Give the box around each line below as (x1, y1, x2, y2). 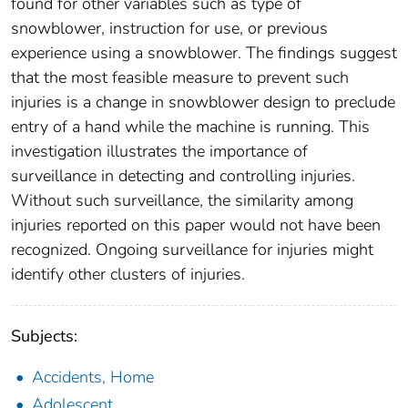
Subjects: (11, 325, 77, 348)
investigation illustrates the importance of (11, 140, 308, 163)
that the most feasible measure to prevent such (11, 66, 349, 89)
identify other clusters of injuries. (11, 263, 245, 286)
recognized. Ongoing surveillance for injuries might (11, 239, 373, 261)
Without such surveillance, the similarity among (11, 189, 353, 212)
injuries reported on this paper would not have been (11, 214, 381, 237)
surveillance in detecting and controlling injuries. (11, 165, 355, 188)
